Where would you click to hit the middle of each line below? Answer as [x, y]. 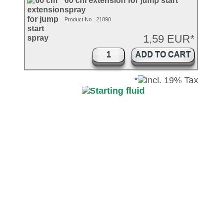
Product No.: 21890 [88, 19]
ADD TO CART [163, 55]
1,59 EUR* [169, 39]
